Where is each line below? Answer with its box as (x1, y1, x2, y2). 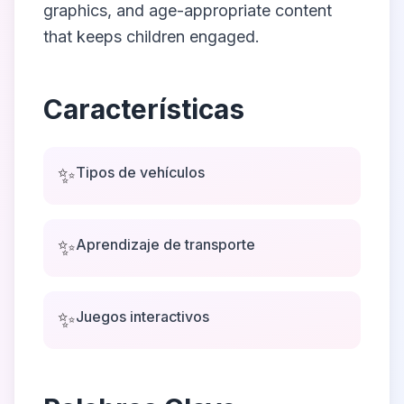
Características (43, 93, 244, 125)
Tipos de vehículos (76, 163, 205, 181)
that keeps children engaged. (43, 27, 260, 46)
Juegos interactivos (76, 308, 209, 326)
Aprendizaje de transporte (76, 235, 255, 253)
